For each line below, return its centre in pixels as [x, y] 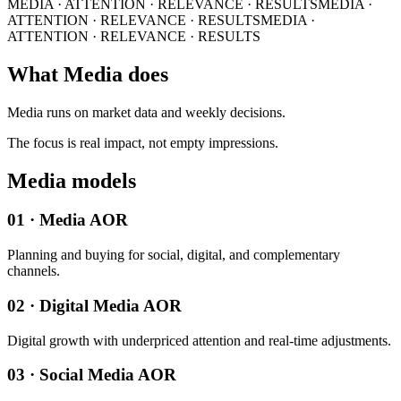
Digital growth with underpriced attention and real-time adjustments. [199, 340]
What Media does [88, 74]
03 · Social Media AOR [92, 375]
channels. [34, 271]
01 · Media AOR [68, 220]
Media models [72, 180]
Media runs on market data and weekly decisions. [146, 112]
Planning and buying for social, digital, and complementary [174, 255]
